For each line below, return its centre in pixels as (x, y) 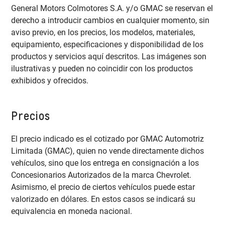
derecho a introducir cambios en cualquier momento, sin (110, 21)
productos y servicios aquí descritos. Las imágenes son (109, 57)
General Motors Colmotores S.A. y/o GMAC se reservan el (112, 9)
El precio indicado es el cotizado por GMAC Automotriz (108, 139)
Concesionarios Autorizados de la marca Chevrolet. (104, 175)
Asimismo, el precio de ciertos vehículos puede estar (103, 187)
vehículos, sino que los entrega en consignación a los (105, 163)
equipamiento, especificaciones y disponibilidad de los (107, 45)
